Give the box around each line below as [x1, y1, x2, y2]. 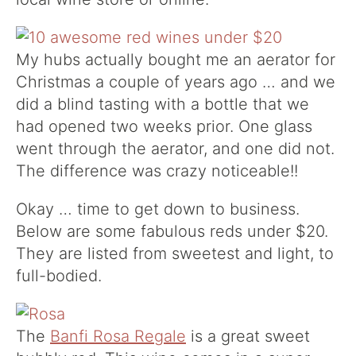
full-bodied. [16, 266, 102, 285]
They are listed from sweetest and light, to [16, 244, 334, 263]
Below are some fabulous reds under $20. [16, 222, 328, 241]
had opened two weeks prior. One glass [16, 117, 312, 136]
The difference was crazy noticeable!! [16, 161, 298, 180]
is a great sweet [186, 327, 310, 346]
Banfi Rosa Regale [50, 327, 186, 346]
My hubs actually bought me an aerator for [16, 50, 335, 69]
